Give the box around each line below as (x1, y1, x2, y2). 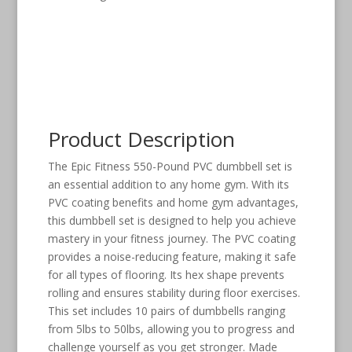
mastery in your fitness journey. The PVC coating (47, 231, 295, 247)
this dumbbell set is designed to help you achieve (47, 213, 296, 229)
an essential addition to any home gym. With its (47, 177, 289, 192)
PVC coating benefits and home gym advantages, (47, 195, 299, 211)
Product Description (47, 125, 235, 154)
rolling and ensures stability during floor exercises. (47, 285, 300, 301)
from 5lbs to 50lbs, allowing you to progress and (47, 321, 295, 337)
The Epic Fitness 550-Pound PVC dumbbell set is (47, 159, 292, 174)
